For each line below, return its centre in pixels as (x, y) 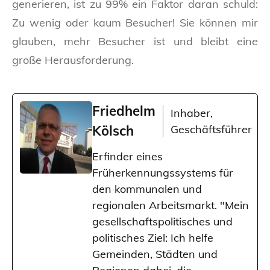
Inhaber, (192, 113)
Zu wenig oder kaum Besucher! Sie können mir (135, 22)
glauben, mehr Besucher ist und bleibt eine (135, 41)
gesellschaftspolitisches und (162, 221)
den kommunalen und (147, 189)
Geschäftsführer (211, 129)
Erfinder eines (127, 156)
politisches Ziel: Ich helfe (153, 237)
